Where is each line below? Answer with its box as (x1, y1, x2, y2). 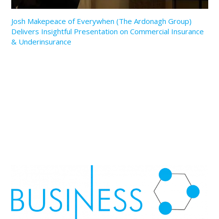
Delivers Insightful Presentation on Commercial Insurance (11, 26, 204, 36)
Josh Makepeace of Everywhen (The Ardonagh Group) (11, 16, 192, 26)
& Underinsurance (11, 36, 71, 46)
